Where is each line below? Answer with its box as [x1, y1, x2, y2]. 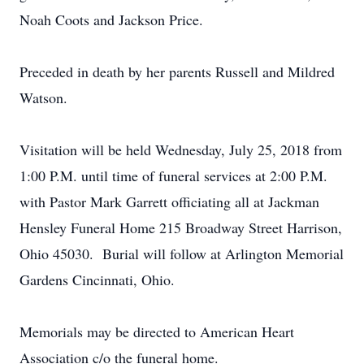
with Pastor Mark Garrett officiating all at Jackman [19, 192, 319, 211]
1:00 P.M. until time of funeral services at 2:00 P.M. [19, 166, 327, 185]
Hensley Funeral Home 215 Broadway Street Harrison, [19, 218, 342, 237]
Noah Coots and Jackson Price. [19, 10, 203, 29]
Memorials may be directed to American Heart [19, 322, 294, 341]
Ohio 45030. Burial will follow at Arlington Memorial [19, 244, 344, 263]
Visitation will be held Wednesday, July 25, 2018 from [19, 140, 342, 159]
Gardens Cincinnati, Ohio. [19, 270, 175, 289]
